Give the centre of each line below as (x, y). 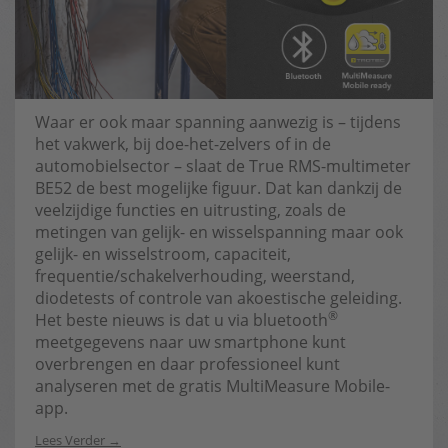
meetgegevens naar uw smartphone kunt (190, 342)
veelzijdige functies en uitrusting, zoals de (190, 210)
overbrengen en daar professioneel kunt (187, 364)
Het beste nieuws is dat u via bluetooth (181, 320)
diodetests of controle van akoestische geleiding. (218, 298)
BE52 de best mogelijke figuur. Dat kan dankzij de (218, 188)
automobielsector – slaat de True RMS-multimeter (223, 166)
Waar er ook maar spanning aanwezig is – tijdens (218, 122)
